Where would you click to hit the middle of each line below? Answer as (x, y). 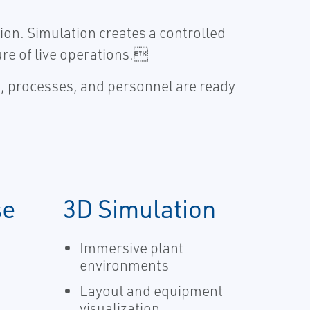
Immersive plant (131, 247)
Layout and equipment (151, 290)
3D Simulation (139, 208)
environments (124, 265)
